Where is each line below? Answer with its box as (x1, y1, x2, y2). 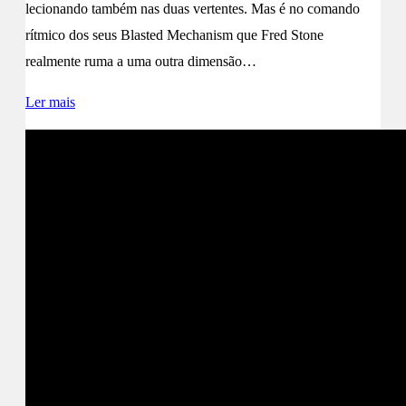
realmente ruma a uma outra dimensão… (25, 53, 256, 69)
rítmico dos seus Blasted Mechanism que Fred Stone (25, 26, 324, 43)
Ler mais (25, 93, 75, 110)
